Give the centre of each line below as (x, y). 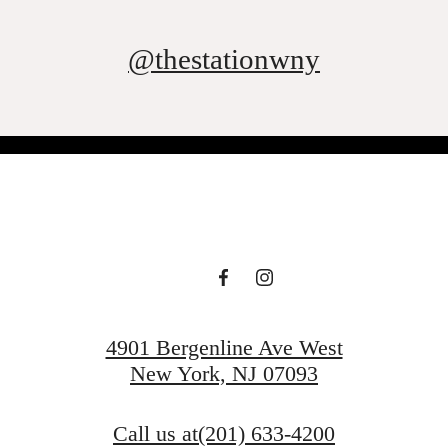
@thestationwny (224, 58)
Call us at (155, 433)
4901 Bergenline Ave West (224, 348)
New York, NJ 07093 (224, 374)
